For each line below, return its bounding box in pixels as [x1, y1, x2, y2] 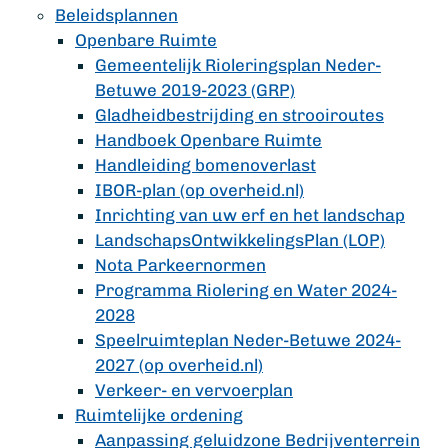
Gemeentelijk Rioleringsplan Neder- [95, 55, 381, 75]
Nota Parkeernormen [95, 255, 266, 275]
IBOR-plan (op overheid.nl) [95, 180, 304, 200]
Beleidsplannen [55, 5, 178, 25]
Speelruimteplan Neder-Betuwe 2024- [95, 330, 401, 350]
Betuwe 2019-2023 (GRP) [95, 80, 295, 100]
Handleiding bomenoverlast [95, 155, 316, 175]
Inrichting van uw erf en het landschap [95, 205, 405, 225]
